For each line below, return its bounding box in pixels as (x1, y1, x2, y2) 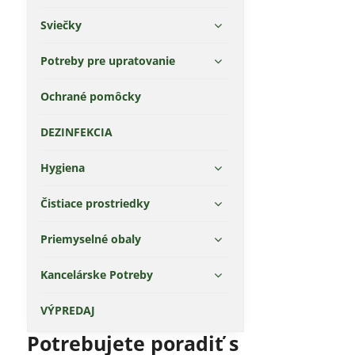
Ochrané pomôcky (40, 89, 141, 104)
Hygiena (40, 160, 85, 175)
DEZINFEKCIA (40, 124, 113, 139)
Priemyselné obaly (40, 231, 141, 246)
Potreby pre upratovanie (40, 53, 175, 68)
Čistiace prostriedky (40, 196, 150, 211)
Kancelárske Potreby (40, 267, 153, 282)
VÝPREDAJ (40, 303, 95, 318)
